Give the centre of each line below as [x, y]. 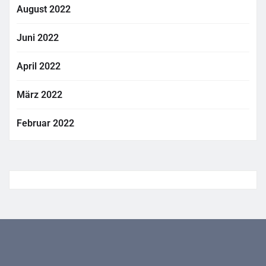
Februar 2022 [45, 123]
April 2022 [39, 66]
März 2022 [39, 94]
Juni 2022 [38, 37]
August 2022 [44, 9]
